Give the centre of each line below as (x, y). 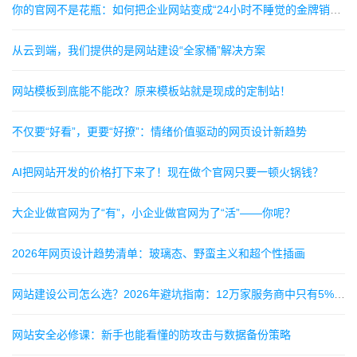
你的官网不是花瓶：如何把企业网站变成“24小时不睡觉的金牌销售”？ (335, 10)
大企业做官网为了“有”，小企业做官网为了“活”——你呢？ (154, 213)
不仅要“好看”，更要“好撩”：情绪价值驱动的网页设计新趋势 (159, 131)
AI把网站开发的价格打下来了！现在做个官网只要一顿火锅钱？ (168, 172)
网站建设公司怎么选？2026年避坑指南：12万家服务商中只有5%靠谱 (339, 294)
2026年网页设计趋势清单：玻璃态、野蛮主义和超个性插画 (159, 253)
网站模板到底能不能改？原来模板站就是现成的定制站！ (151, 91)
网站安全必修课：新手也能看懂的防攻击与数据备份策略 (151, 335)
